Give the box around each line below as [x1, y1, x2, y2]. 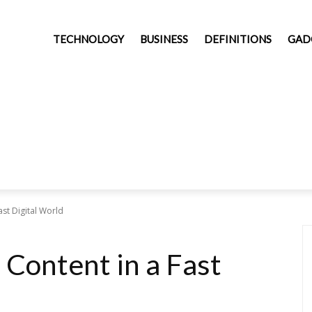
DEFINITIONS [204, 33, 272, 45]
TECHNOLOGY [53, 33, 124, 45]
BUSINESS [140, 33, 188, 45]
